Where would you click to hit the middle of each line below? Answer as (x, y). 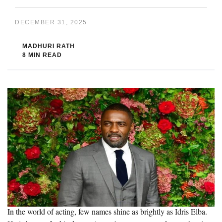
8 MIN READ (42, 55)
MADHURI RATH (49, 46)
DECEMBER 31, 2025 (51, 22)
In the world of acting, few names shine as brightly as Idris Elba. (107, 211)
